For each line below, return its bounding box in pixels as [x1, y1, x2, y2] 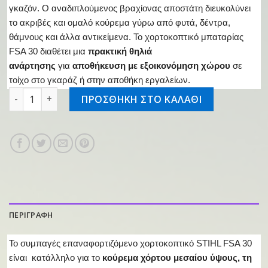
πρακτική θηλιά [88, 46, 152, 56]
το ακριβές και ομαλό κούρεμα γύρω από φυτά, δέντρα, [9, 17, 230, 28]
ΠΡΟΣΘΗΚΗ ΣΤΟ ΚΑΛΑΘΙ [81, 92, 202, 106]
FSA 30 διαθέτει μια [9, 46, 86, 56]
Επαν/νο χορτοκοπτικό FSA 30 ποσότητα [8, 87, 187, 99]
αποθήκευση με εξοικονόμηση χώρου [72, 60, 230, 71]
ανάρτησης [9, 60, 56, 71]
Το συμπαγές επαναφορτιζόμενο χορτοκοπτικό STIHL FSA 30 [9, 238, 252, 248]
